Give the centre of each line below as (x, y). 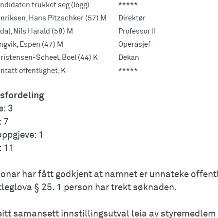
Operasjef (134, 45)
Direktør (132, 18)
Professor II (137, 32)
